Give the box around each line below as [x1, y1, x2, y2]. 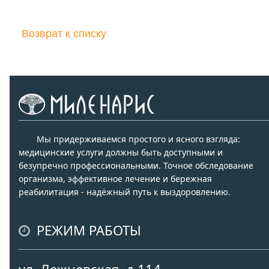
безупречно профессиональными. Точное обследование [19, 160, 253, 172]
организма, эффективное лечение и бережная [19, 173, 212, 185]
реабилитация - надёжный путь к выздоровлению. [19, 186, 231, 198]
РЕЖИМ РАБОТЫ [33, 221, 141, 240]
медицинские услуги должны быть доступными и [19, 147, 223, 159]
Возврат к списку [22, 28, 106, 40]
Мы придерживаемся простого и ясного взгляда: [37, 133, 240, 145]
